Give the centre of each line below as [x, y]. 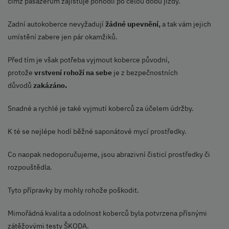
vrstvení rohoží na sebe [73, 73]
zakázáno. [50, 86]
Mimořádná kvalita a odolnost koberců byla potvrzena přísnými [107, 213]
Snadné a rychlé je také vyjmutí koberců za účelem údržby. [101, 109]
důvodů [20, 86]
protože [21, 73]
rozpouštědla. [30, 167]
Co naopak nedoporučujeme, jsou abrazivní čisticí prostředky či [109, 155]
